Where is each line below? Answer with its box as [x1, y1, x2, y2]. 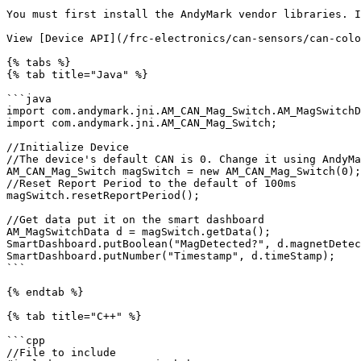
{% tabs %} [6, 56, 71, 68]
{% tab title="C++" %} [6, 310, 142, 322]
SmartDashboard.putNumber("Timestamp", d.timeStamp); [6, 250, 335, 262]
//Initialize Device [6, 141, 129, 153]
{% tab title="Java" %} [6, 68, 148, 81]
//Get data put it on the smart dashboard [6, 214, 264, 226]
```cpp [6, 334, 45, 346]
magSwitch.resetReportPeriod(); [6, 189, 200, 201]
